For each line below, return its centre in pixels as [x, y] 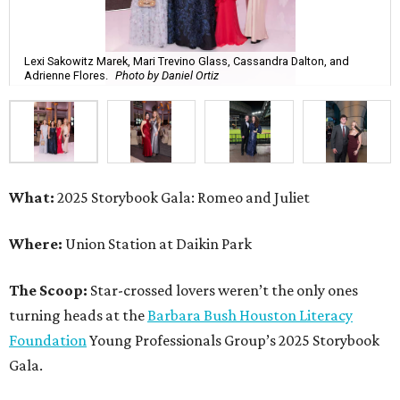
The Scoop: [50, 291]
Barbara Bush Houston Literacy [250, 316]
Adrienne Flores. [66, 75]
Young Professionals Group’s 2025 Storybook [233, 341]
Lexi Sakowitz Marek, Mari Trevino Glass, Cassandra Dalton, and [187, 61]
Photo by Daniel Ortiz [167, 75]
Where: [36, 244]
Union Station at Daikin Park [157, 244]
